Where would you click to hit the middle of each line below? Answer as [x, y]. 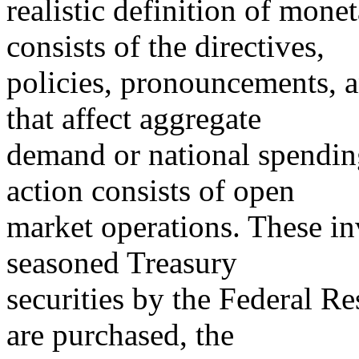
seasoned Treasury [122, 262]
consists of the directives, [165, 46]
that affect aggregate [134, 118]
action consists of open [151, 190]
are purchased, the [120, 335]
